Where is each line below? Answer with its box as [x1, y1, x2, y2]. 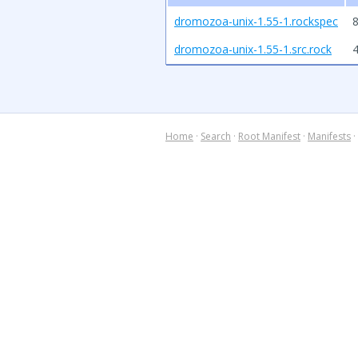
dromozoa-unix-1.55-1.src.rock [174, 42, 332, 57]
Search [201, 129, 231, 143]
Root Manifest [238, 129, 300, 143]
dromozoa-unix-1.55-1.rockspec [174, 14, 338, 29]
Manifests [308, 129, 351, 143]
